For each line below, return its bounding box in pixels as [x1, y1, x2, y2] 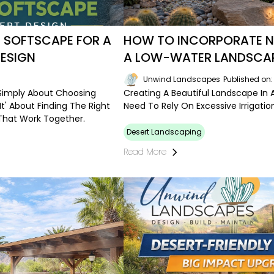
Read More [124, 146, 167, 158]
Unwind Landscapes [143, 74, 221, 85]
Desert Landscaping [127, 127, 202, 138]
